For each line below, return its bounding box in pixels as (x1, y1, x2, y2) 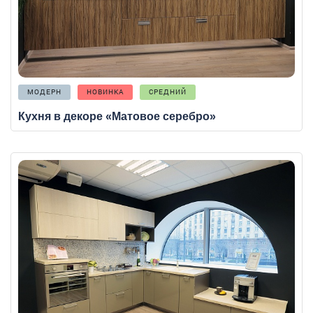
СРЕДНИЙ (149, 87, 187, 97)
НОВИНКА (87, 87, 124, 97)
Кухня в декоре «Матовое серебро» (18, 110, 216, 123)
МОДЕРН (27, 87, 61, 97)
